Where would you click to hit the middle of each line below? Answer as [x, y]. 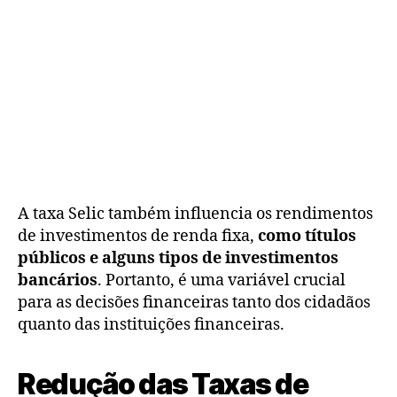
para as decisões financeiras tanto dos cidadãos [194, 302]
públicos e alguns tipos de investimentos [178, 258]
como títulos [307, 236]
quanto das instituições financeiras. [151, 324]
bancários [58, 280]
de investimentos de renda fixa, [138, 236]
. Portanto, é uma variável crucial [222, 280]
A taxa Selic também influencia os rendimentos [195, 214]
